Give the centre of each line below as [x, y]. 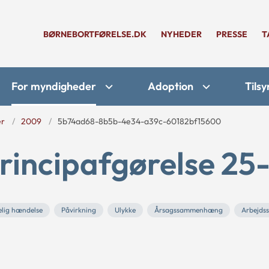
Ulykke [125, 210]
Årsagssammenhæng [189, 210]
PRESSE [232, 34]
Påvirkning [79, 210]
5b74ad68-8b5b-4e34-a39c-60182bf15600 [139, 121]
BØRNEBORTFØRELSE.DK [95, 34]
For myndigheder [54, 86]
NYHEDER [181, 34]
